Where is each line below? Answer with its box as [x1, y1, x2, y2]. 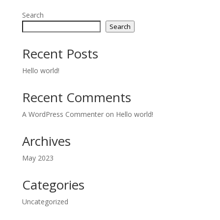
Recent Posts [22, 45, 98, 62]
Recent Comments [22, 88, 131, 106]
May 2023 [22, 153, 54, 163]
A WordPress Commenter [22, 110, 104, 119]
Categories [22, 176, 84, 193]
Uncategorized [22, 197, 68, 206]
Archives [22, 132, 71, 150]
